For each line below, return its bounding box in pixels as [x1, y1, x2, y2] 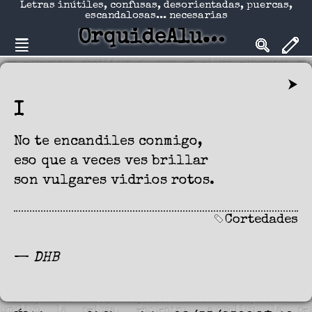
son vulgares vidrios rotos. [14, 174, 214, 189]
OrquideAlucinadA [203, 28, 225, 49]
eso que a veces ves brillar [14, 155, 208, 169]
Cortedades [225, 214, 298, 228]
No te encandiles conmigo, [14, 135, 203, 150]
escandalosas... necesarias [84, 10, 228, 21]
